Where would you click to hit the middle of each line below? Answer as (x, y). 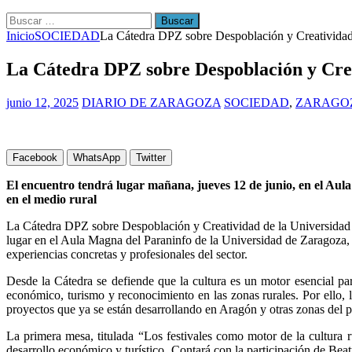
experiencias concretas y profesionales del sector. (127, 254)
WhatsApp (97, 157)
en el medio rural (51, 199)
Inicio (20, 36)
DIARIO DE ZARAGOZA (151, 102)
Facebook (35, 157)
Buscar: (24, 18)
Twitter (151, 157)
